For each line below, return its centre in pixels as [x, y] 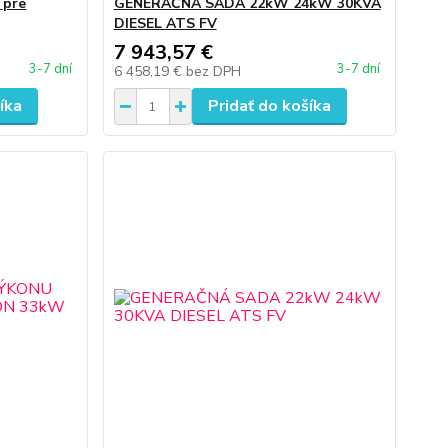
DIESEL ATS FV [165, 23]
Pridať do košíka [269, 106]
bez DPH [213, 71]
